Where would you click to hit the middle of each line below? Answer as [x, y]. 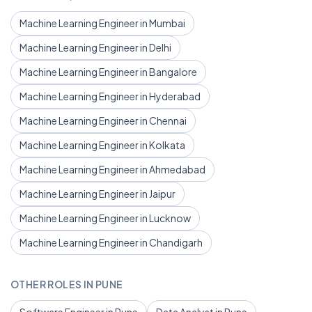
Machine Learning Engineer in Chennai [103, 120]
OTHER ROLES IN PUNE [67, 284]
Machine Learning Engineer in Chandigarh [111, 242]
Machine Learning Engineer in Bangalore [108, 72]
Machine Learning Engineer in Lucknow [105, 218]
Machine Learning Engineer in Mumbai [102, 23]
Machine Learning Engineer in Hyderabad [110, 96]
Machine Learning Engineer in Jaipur [97, 194]
